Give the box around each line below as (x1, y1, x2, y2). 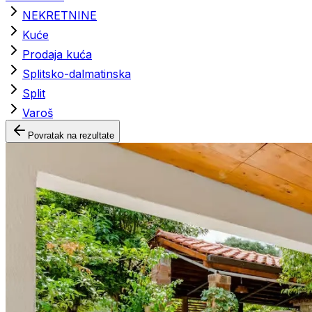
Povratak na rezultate (28, 130, 114, 141)
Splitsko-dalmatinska (22, 67, 131, 81)
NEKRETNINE (22, 8, 97, 22)
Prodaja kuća (22, 47, 92, 61)
